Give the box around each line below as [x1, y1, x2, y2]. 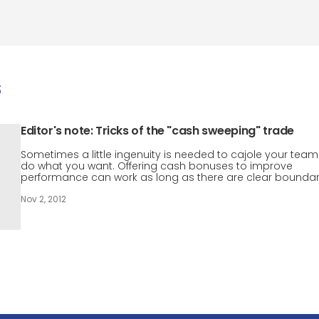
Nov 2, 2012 [21, 193, 66, 205]
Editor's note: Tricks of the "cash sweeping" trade [21, 122, 294, 139]
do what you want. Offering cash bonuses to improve [21, 159, 293, 173]
